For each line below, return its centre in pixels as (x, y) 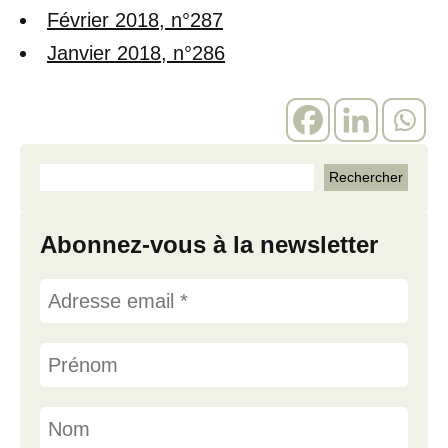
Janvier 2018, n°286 (136, 52)
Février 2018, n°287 (135, 19)
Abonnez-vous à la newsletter (209, 244)
